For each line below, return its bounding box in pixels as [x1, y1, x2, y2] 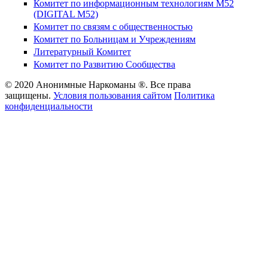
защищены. [5, 90, 53, 101]
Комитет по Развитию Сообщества [33, 59, 175, 70]
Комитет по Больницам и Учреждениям [33, 34, 196, 45]
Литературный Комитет [33, 47, 131, 57]
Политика [174, 90, 215, 101]
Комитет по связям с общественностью [33, 21, 193, 32]
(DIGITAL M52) [33, 8, 98, 19]
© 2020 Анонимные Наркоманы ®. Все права [5, 80, 191, 90]
